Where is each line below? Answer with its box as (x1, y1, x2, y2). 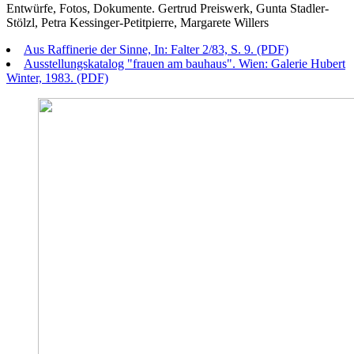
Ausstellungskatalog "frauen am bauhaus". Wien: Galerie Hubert (24, 56, 345, 70)
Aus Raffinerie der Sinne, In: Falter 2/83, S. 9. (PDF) (24, 42, 288, 56)
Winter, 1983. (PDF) (6, 70, 108, 85)
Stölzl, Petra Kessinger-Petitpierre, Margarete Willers (6, 15, 269, 29)
